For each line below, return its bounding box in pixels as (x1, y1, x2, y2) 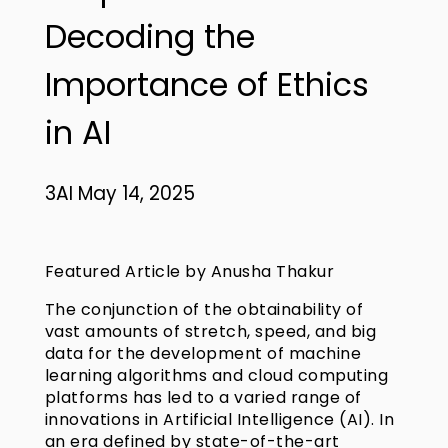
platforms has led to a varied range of (44, 385, 362, 409)
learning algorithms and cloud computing (44, 363, 389, 387)
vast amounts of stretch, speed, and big (44, 319, 377, 343)
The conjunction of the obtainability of (44, 297, 364, 321)
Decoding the (44, 14, 255, 60)
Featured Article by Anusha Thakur (44, 259, 335, 283)
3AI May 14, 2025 (44, 179, 195, 207)
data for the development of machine (44, 341, 362, 365)
